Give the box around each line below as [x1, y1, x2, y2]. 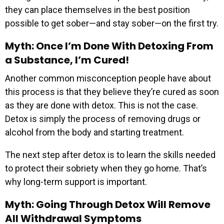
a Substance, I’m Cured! [5, 52, 129, 67]
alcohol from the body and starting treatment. [5, 126, 184, 137]
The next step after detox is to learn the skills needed [5, 149, 215, 160]
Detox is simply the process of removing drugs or [5, 113, 200, 124]
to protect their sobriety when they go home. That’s [5, 162, 207, 173]
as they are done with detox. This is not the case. [5, 99, 198, 110]
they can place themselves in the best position [5, 4, 190, 15]
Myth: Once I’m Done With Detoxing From [5, 38, 213, 53]
